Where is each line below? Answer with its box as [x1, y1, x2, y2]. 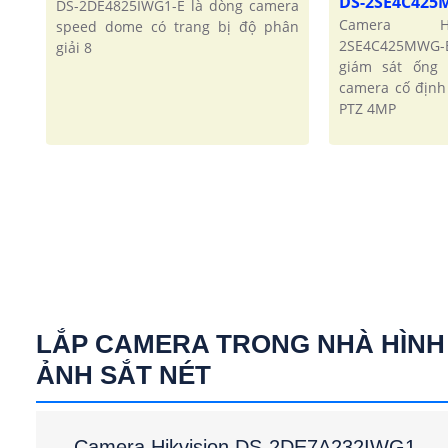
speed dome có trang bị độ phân [55, 17, 299, 37]
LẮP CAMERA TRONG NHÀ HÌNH [36, 328, 445, 359]
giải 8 [55, 38, 92, 58]
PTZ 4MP [338, 99, 396, 119]
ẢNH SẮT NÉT [36, 359, 211, 390]
